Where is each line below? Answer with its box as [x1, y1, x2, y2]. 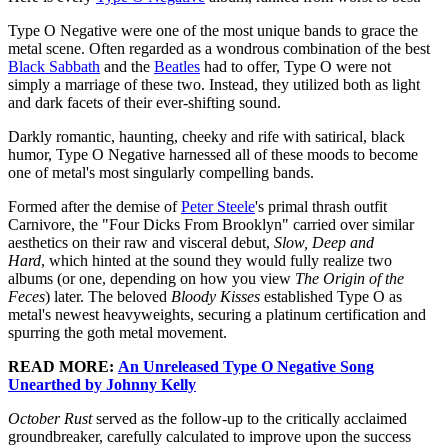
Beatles [154, 58, 200, 76]
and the [100, 58, 154, 76]
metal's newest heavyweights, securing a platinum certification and [8, 306, 426, 324]
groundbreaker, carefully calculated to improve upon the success [8, 428, 411, 446]
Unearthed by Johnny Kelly [8, 376, 196, 394]
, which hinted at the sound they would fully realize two [41, 252, 392, 270]
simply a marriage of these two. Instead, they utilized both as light [8, 76, 420, 94]
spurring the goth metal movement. [8, 324, 227, 342]
